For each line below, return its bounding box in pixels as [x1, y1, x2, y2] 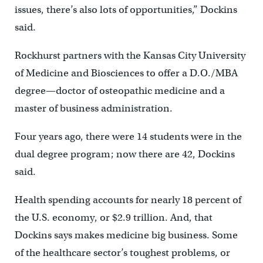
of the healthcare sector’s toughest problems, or [14, 247, 230, 259]
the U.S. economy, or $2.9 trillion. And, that [14, 211, 213, 224]
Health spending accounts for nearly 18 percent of [14, 194, 241, 207]
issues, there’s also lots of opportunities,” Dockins [14, 4, 237, 16]
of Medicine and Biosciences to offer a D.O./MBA [14, 67, 238, 80]
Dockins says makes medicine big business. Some [14, 229, 238, 242]
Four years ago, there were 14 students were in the [14, 130, 242, 143]
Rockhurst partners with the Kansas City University [14, 49, 245, 62]
